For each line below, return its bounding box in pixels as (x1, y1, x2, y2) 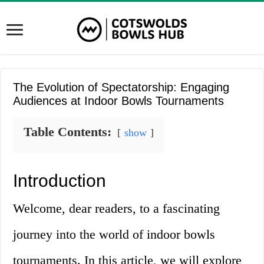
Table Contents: (24, 124, 112, 140)
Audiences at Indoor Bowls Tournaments (13, 94, 225, 108)
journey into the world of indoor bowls (13, 227, 216, 242)
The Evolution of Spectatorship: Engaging (13, 81, 230, 94)
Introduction (13, 171, 107, 191)
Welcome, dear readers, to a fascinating (13, 201, 220, 216)
